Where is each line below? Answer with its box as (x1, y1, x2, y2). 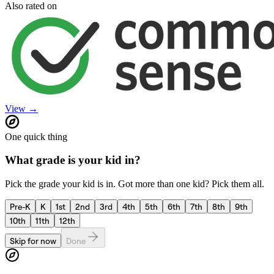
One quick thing (5, 131, 67, 142)
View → (5, 103, 38, 114)
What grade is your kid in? (5, 154, 141, 167)
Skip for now (10, 235, 56, 246)
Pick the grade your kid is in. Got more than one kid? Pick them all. (5, 179, 264, 190)
